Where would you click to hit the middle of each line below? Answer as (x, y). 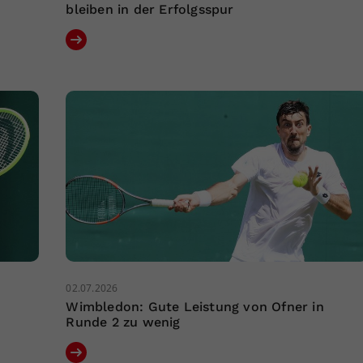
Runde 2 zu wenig (123, 322)
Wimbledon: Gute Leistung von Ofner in (195, 307)
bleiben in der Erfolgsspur (150, 10)
